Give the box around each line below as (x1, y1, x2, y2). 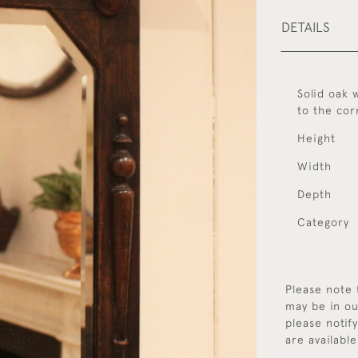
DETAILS (281, 19, 329, 35)
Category (297, 216, 349, 229)
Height (297, 132, 336, 145)
